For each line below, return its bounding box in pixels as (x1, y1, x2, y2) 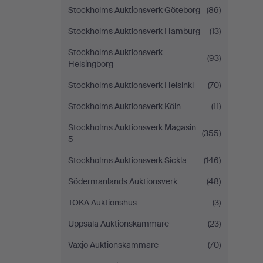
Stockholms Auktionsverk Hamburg (68, 26, 200, 36)
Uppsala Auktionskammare (68, 218, 169, 229)
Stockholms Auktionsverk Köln (68, 101, 181, 112)
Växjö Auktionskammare (68, 240, 159, 250)
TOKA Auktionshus (68, 197, 137, 208)
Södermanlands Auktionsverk (68, 176, 177, 187)
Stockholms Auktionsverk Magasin (68, 122, 196, 133)
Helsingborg (68, 59, 113, 69)
